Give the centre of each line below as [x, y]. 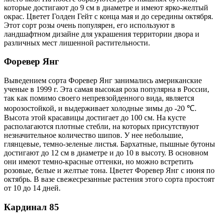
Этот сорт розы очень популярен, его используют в [89, 25]
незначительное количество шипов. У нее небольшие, [94, 135]
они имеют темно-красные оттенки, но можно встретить [99, 162]
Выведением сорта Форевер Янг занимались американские [103, 80]
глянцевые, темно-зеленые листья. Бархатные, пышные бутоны [109, 144]
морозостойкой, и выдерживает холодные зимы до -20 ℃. [100, 108]
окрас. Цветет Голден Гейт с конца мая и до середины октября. [109, 16]
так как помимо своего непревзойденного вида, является [99, 98]
